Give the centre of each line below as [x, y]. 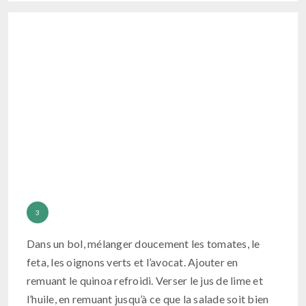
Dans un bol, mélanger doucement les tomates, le [143, 244]
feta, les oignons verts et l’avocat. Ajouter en [132, 262]
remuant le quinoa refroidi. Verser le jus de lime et [144, 281]
